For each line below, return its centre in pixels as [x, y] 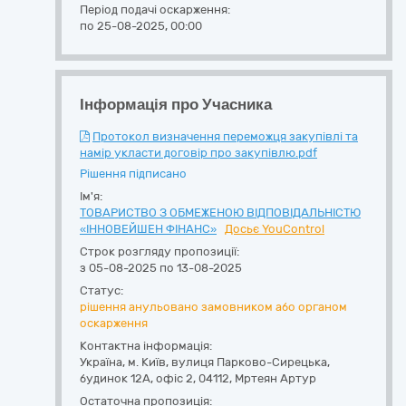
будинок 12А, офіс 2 [136, 378]
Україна [101, 362]
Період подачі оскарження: [155, 10]
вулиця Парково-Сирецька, [251, 362]
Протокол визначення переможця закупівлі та [225, 136]
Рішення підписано [133, 174]
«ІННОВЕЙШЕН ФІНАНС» [148, 229]
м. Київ [147, 362]
